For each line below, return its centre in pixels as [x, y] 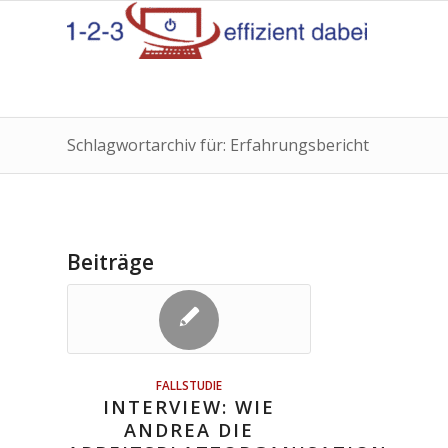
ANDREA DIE [189, 430]
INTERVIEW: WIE [189, 407]
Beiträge [110, 262]
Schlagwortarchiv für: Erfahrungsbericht [218, 145]
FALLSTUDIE [189, 385]
